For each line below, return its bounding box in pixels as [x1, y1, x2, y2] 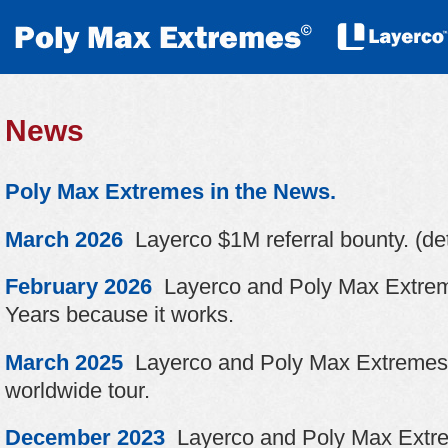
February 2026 [5, 274, 152, 299]
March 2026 [5, 226, 123, 252]
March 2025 [5, 349, 123, 375]
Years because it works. [5, 302, 234, 327]
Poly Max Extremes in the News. [5, 179, 336, 204]
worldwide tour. [5, 377, 150, 403]
